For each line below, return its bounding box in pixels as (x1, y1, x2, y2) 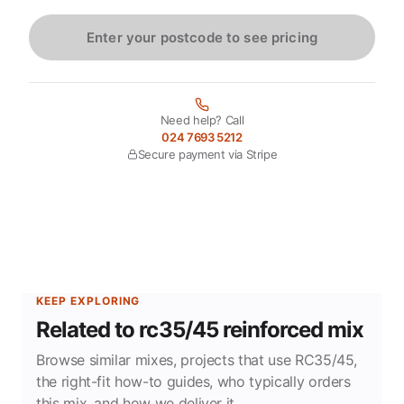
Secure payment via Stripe (137, 146, 278, 161)
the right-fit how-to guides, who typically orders (36, 372, 351, 390)
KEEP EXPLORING (36, 293, 141, 308)
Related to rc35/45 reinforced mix (36, 316, 364, 343)
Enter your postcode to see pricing (86, 28, 318, 46)
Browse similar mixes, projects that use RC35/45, (36, 350, 358, 369)
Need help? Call (160, 112, 244, 127)
